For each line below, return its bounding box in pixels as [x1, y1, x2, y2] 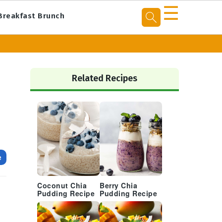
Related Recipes [72, 73, 137, 84]
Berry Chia [100, 182, 137, 190]
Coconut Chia [37, 182, 87, 190]
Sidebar [30, 61, 63, 72]
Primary [30, 50, 62, 60]
